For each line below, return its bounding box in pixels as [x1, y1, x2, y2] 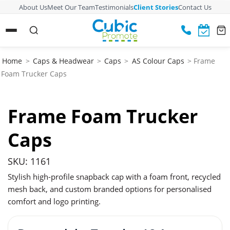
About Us [18, 3, 47, 12]
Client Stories [133, 3, 178, 12]
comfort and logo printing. [8, 196, 101, 206]
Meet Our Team [47, 3, 95, 12]
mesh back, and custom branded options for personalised [8, 183, 212, 194]
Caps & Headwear [32, 56, 94, 66]
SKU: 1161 [8, 155, 51, 167]
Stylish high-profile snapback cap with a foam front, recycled [8, 171, 221, 182]
